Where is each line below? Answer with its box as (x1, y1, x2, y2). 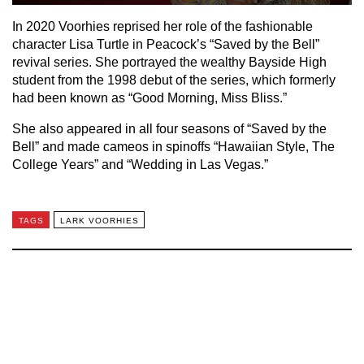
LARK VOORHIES (59, 215, 139, 225)
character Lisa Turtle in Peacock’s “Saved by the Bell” (12, 37, 319, 52)
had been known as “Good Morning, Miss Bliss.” (12, 91, 290, 106)
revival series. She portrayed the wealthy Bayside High (12, 55, 327, 70)
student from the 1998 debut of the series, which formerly (12, 73, 336, 88)
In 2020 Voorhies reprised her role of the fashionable (12, 19, 313, 34)
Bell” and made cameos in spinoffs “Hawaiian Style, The (12, 140, 335, 154)
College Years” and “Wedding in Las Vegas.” (12, 158, 268, 172)
